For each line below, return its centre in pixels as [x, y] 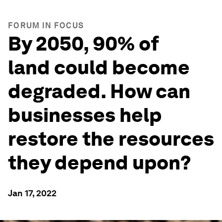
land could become [99, 67]
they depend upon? [100, 163]
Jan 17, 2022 [32, 193]
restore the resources [111, 139]
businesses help [85, 115]
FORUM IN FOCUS [46, 26]
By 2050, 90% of [83, 44]
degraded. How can [99, 91]
